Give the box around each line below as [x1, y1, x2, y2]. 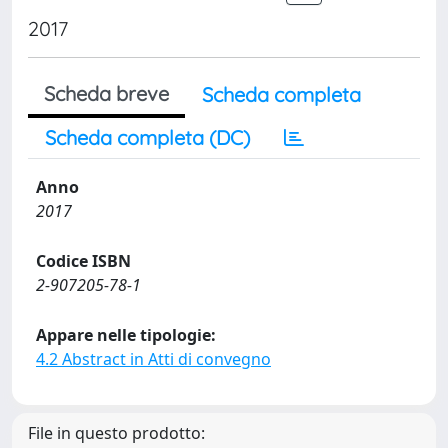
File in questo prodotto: [28, 422, 205, 444]
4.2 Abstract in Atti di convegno [36, 348, 271, 370]
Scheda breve [44, 81, 169, 106]
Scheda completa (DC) [45, 125, 250, 150]
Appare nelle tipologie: [36, 324, 216, 346]
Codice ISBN [36, 250, 131, 272]
